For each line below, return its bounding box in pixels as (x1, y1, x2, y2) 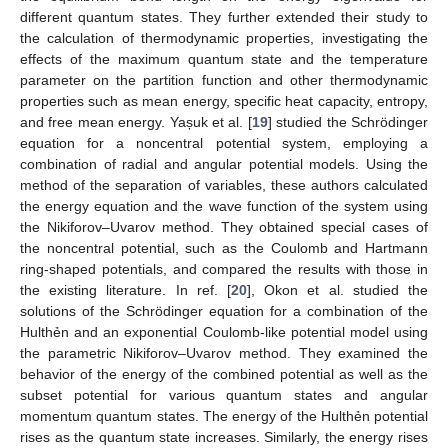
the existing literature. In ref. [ (20, 281, 231, 298)
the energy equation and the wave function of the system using (20, 197, 428, 214)
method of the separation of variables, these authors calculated (20, 176, 428, 193)
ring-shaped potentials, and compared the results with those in (20, 260, 428, 277)
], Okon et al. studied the (247, 281, 428, 298)
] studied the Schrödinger (267, 113, 429, 130)
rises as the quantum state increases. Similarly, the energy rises (20, 428, 428, 445)
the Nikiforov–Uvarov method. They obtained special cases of (20, 218, 428, 235)
